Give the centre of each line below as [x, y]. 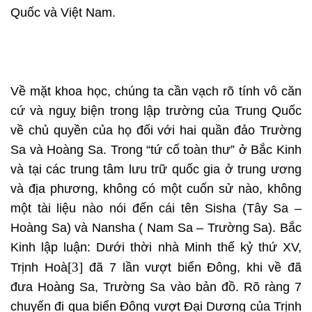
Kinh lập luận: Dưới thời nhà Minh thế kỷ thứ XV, [156, 248]
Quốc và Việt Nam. [63, 13]
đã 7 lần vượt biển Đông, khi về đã [193, 268]
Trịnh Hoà [39, 268]
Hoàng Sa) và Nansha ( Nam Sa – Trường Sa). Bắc [156, 228]
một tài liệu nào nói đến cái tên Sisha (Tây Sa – [156, 209]
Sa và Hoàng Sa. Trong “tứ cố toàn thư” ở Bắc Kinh [156, 150]
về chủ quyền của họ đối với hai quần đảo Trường [156, 131]
